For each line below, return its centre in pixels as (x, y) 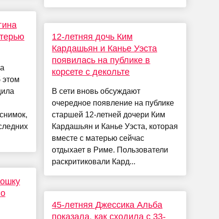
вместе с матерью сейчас (98, 138)
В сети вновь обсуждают (96, 91)
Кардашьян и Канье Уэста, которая (115, 127)
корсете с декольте (91, 72)
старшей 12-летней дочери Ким (109, 115)
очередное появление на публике (113, 103)
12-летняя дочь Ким (92, 37)
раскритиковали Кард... (94, 162)
